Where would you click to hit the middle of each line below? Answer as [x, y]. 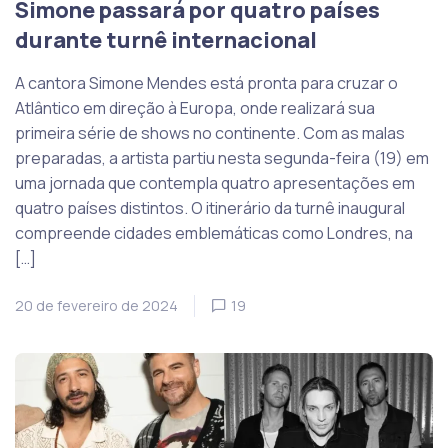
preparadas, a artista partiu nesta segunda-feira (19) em [222, 158]
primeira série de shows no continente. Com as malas [210, 133]
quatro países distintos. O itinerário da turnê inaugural [210, 208]
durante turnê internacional [166, 40]
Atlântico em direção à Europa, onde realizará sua [195, 108]
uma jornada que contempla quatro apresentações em [215, 183]
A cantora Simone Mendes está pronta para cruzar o [206, 83]
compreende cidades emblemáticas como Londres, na [214, 233]
